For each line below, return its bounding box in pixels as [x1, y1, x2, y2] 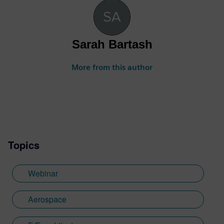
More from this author [71, 62, 152, 72]
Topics [8, 137, 39, 152]
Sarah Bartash [71, 37, 152, 51]
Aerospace [28, 193, 66, 205]
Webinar [28, 167, 58, 179]
